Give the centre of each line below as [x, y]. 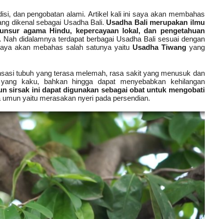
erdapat [72, 39]
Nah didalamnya [29, 39]
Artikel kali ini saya [118, 14]
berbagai [100, 39]
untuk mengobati [175, 89]
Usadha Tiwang [159, 47]
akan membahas [176, 14]
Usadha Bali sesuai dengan [160, 39]
